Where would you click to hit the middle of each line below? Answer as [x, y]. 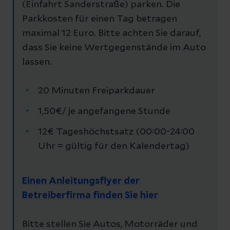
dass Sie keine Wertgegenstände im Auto [114, 47]
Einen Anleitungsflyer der [81, 181]
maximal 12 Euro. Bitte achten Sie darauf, [111, 33]
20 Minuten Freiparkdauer [97, 91]
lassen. [37, 62]
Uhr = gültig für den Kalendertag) [114, 146]
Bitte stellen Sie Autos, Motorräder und [110, 224]
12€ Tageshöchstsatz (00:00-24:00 [116, 132]
